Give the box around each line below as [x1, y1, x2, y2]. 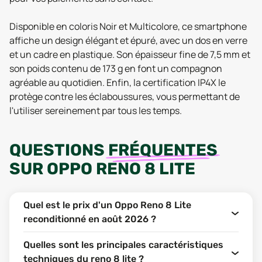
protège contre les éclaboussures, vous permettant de [9, 90, 240, 103]
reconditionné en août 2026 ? [23, 213, 156, 225]
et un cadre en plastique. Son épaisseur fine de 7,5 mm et [9, 48, 250, 61]
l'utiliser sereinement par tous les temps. [9, 104, 182, 117]
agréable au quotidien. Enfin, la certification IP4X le [9, 76, 226, 89]
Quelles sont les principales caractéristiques [23, 239, 223, 250]
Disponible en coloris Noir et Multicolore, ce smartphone [9, 20, 247, 33]
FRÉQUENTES [108, 140, 218, 160]
